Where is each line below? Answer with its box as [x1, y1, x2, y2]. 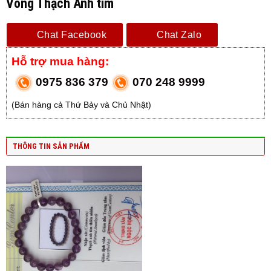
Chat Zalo [157, 30, 202, 40]
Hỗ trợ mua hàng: [11, 55, 109, 68]
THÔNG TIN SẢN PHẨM [13, 142, 90, 151]
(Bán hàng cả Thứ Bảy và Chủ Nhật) [11, 100, 151, 109]
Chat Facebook [37, 30, 107, 40]
